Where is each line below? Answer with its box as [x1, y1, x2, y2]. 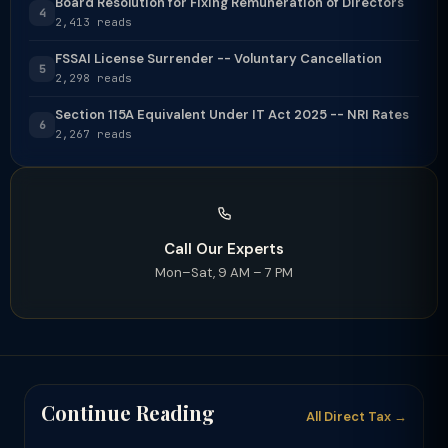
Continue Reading [41, 399, 215, 426]
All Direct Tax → [306, 408, 407, 425]
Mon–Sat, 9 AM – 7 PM [155, 264, 293, 281]
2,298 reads [55, 71, 132, 85]
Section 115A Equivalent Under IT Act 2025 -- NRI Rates [55, 106, 409, 123]
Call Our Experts [164, 239, 284, 259]
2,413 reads [55, 15, 132, 29]
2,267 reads [55, 127, 132, 141]
